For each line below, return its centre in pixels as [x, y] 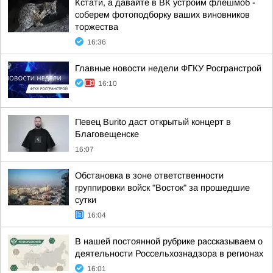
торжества [97, 27]
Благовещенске [107, 134]
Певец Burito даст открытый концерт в [153, 122]
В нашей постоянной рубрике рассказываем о [169, 241]
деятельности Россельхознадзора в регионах [169, 253]
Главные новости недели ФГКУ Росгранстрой [168, 68]
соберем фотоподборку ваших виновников [162, 15]
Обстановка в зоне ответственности [149, 175]
